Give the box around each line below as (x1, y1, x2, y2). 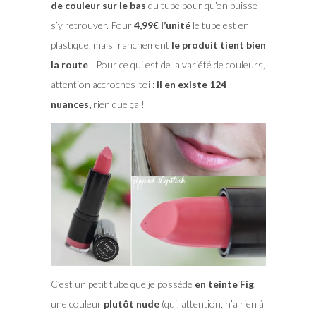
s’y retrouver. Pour (50, 19, 134, 32)
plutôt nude (103, 298, 159, 310)
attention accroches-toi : (50, 78, 154, 91)
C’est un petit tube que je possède (50, 278, 195, 291)
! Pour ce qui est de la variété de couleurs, (87, 59, 265, 71)
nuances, (50, 98, 91, 111)
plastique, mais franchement (50, 39, 171, 51)
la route (50, 59, 88, 71)
